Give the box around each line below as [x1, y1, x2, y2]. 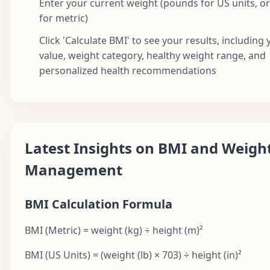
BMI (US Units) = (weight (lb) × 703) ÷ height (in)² [25, 248, 242, 262]
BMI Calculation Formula [25, 195, 172, 212]
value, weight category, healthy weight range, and [39, 48, 266, 62]
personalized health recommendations [39, 63, 216, 77]
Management [25, 159, 122, 180]
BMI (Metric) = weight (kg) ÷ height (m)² [25, 223, 203, 237]
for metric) [39, 11, 88, 25]
